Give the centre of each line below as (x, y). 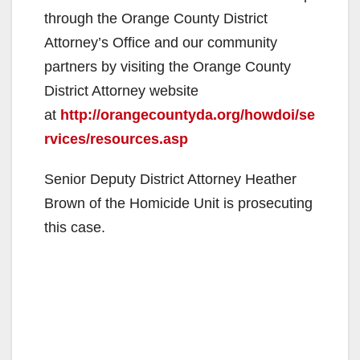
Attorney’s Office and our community (161, 42)
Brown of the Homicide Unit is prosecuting (178, 203)
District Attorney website (121, 90)
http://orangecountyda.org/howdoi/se (188, 115)
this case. (77, 227)
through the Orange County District (156, 18)
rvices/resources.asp (116, 139)
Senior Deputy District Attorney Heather (170, 179)
